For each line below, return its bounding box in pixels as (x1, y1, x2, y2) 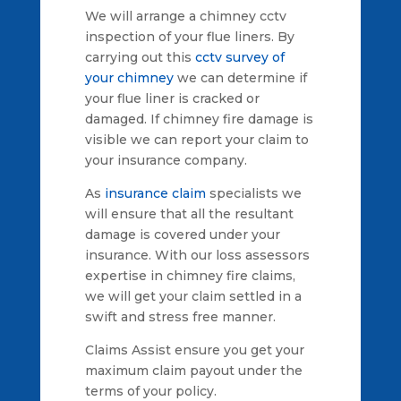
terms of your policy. (84, 382, 217, 399)
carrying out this (84, 48, 195, 65)
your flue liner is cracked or (84, 90, 260, 107)
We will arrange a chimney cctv (84, 7, 286, 24)
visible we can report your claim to (84, 131, 309, 148)
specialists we (205, 184, 302, 201)
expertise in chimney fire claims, (84, 267, 295, 284)
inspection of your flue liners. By (84, 28, 294, 45)
